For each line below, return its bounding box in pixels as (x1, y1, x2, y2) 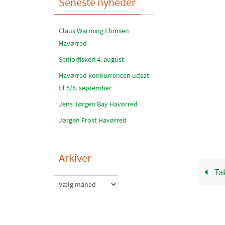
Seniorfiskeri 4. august (59, 55, 124, 64)
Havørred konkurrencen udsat (59, 71, 149, 80)
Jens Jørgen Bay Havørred (59, 99, 138, 108)
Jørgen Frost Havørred (59, 116, 127, 125)
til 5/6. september (59, 83, 111, 92)
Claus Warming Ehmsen (59, 26, 129, 35)
